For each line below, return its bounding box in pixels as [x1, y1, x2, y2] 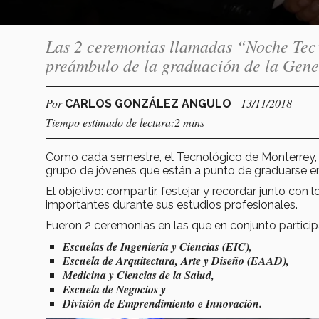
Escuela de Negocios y [63, 281, 166, 297]
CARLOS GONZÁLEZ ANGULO [65, 96, 234, 110]
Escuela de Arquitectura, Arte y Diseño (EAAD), [63, 252, 289, 268]
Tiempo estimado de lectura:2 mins [46, 114, 204, 130]
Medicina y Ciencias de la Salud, [63, 266, 214, 283]
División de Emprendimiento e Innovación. [63, 295, 262, 311]
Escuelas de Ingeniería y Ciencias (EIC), [63, 238, 252, 254]
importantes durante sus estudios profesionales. [46, 197, 298, 211]
